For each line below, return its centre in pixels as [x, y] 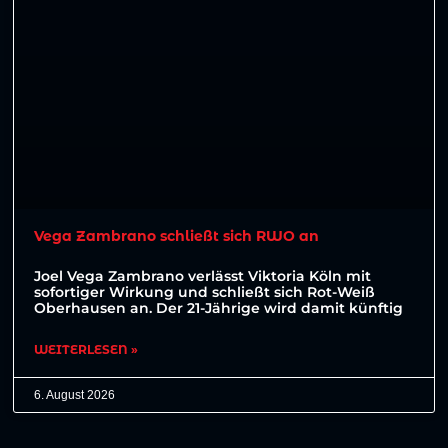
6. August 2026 [75, 394]
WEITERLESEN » [86, 349]
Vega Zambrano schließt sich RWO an [177, 235]
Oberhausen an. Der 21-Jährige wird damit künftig [219, 307]
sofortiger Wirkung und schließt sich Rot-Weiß [205, 291]
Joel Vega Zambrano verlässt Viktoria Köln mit [203, 275]
